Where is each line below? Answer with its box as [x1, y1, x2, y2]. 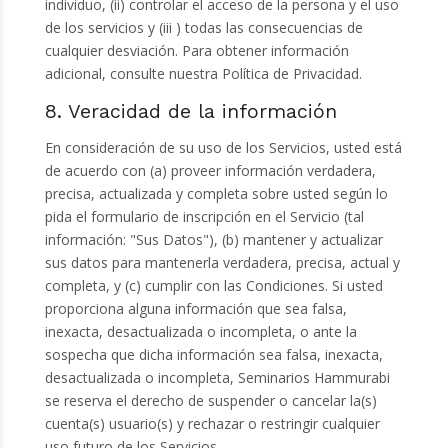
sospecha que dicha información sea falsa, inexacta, [44, 345, 383, 365]
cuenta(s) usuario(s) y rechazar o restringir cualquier [44, 414, 380, 434]
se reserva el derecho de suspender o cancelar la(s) [44, 391, 377, 411]
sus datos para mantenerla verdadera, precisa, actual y [44, 253, 400, 273]
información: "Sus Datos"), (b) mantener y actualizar [44, 230, 383, 250]
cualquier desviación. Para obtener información [44, 41, 349, 61]
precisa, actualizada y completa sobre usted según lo [44, 184, 388, 204]
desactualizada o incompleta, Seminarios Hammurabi [44, 368, 390, 388]
